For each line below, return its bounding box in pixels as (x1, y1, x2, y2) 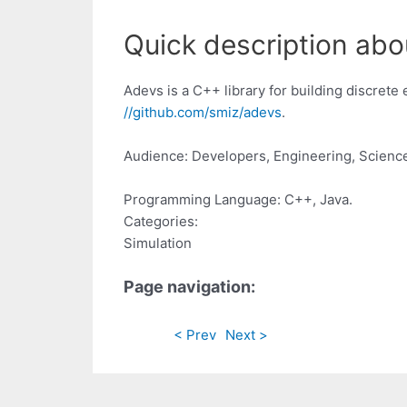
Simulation (124, 234, 192, 253)
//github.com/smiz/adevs (124, 104, 282, 122)
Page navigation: (124, 277, 255, 297)
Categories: (124, 213, 198, 231)
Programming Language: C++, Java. (124, 191, 352, 209)
